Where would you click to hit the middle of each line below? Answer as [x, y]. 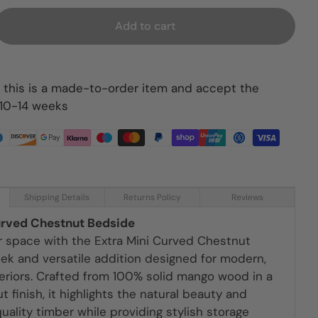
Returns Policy [152, 197]
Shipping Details [57, 197]
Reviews [247, 197]
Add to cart [145, 26]
